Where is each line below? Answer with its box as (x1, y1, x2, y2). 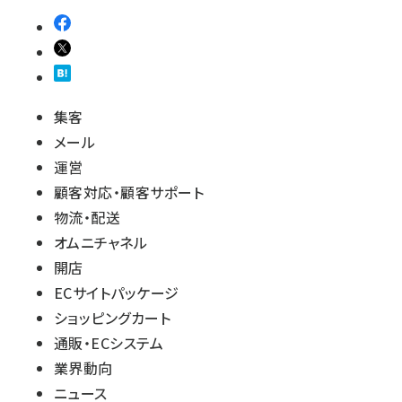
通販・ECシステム (54, 332, 164, 354)
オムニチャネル (54, 232, 148, 253)
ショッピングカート (54, 307, 171, 328)
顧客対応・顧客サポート (54, 181, 205, 203)
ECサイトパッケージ (54, 282, 179, 303)
